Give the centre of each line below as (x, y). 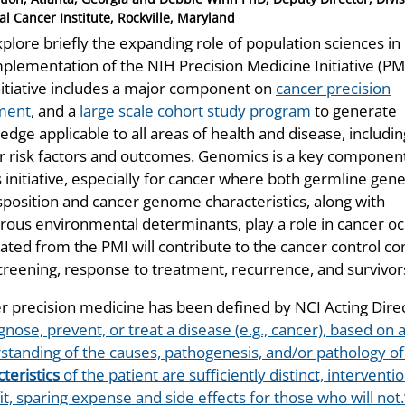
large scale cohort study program (195, 111)
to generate (354, 111)
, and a (55, 111)
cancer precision (333, 89)
